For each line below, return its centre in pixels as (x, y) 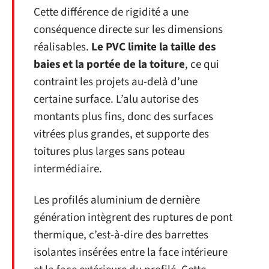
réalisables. (62, 47)
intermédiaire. (68, 169)
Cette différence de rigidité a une (111, 12)
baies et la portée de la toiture (109, 65)
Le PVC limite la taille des (153, 47)
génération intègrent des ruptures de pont (133, 217)
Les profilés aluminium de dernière (117, 200)
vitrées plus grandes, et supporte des (121, 134)
